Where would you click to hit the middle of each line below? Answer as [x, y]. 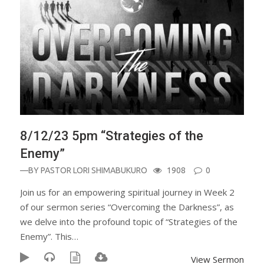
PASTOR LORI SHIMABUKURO [94, 170]
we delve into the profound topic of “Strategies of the [129, 222]
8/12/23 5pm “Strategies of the [112, 136]
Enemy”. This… [49, 236]
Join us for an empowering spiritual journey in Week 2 [127, 192]
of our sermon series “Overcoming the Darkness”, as [127, 207]
